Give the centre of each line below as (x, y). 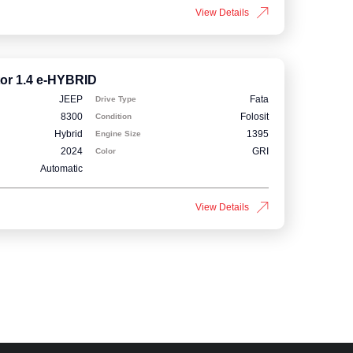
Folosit (255, 117)
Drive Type (116, 99)
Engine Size (119, 134)
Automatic (62, 169)
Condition (114, 117)
